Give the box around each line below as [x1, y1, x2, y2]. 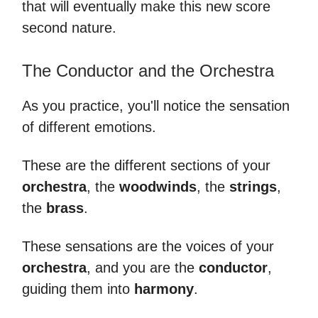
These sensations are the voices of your [22, 238, 274, 254]
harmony [134, 281, 194, 297]
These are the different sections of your [22, 158, 270, 173]
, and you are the [87, 260, 199, 275]
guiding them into [22, 281, 134, 297]
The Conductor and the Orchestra [22, 61, 274, 80]
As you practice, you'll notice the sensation [22, 98, 290, 114]
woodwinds [119, 179, 197, 194]
